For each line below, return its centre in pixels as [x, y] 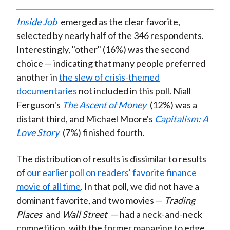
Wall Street [85, 214]
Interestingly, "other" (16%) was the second [103, 50]
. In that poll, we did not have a [140, 187]
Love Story [37, 133]
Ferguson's [39, 105]
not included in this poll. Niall [134, 91]
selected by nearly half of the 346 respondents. [110, 36]
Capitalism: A [181, 119]
